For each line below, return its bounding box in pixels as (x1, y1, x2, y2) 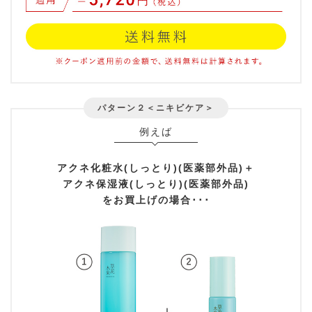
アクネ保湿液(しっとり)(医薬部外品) (63, 178, 249, 190)
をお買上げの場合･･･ (102, 194, 210, 206)
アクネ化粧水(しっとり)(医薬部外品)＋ (57, 162, 255, 174)
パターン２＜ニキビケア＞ (97, 103, 214, 114)
